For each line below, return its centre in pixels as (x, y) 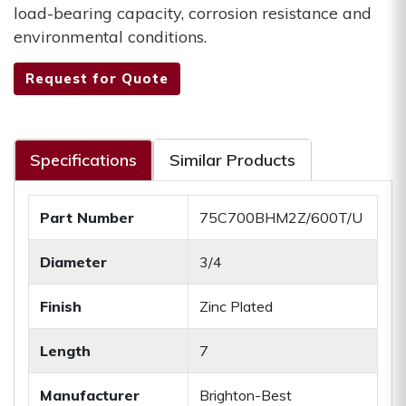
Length (65, 351)
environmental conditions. (110, 37)
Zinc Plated (236, 307)
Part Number (87, 218)
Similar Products (232, 160)
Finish (61, 307)
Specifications (83, 160)
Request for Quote (97, 79)
